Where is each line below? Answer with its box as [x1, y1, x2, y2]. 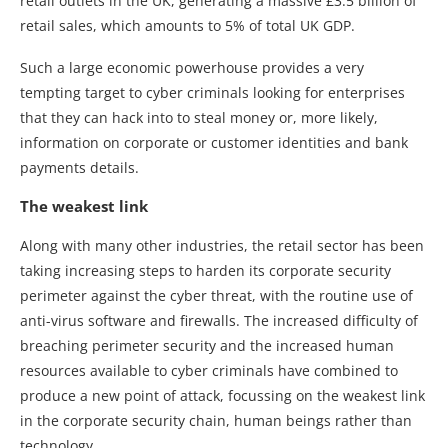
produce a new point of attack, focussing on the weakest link [20, 385, 425, 405]
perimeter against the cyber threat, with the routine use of [20, 285, 413, 305]
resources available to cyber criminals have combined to [20, 360, 398, 380]
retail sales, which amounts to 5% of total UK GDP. [20, 15, 355, 35]
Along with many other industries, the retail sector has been [20, 235, 424, 255]
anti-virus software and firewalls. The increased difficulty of [20, 310, 418, 330]
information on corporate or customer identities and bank [20, 132, 408, 152]
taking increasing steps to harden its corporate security [20, 260, 391, 280]
